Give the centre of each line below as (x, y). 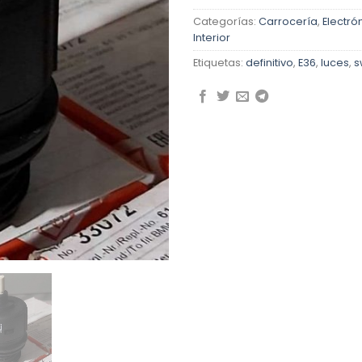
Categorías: (226, 22)
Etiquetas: (219, 63)
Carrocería (288, 22)
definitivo (269, 63)
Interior (212, 38)
